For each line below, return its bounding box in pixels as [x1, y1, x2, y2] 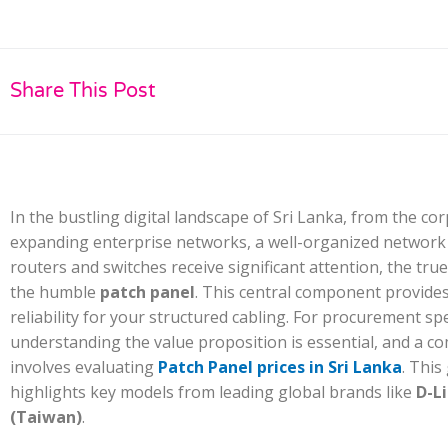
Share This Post [10, 79, 156, 104]
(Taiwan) [10, 405, 82, 428]
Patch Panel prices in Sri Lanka [158, 355, 402, 378]
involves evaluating [10, 355, 158, 378]
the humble [10, 280, 100, 303]
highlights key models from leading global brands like [10, 380, 416, 403]
